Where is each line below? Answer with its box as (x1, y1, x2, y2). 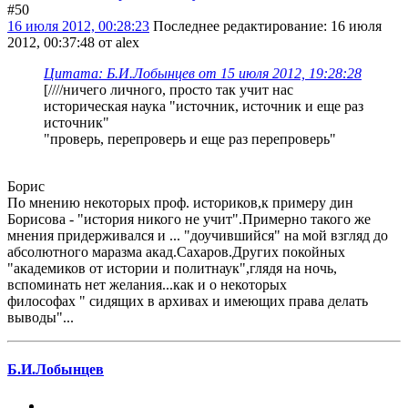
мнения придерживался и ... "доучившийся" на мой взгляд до (7, 228, 388, 244)
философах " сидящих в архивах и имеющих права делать (7, 293, 368, 310)
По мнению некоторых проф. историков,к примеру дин (7, 195, 353, 211)
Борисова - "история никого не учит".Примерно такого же (7, 211, 371, 228)
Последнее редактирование (153, 18, 323, 35)
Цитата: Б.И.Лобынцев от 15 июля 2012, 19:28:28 (44, 66, 362, 82)
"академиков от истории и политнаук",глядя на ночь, (7, 260, 337, 277)
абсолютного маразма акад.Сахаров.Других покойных (7, 244, 345, 260)
